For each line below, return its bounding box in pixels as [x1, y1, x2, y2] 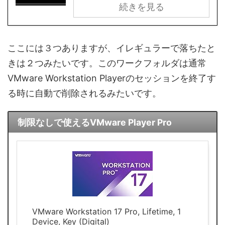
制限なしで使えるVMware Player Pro [17, 117, 172, 128]
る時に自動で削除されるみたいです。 [8, 87, 161, 98]
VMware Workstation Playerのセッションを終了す [8, 72, 216, 83]
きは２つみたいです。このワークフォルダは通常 [8, 57, 206, 68]
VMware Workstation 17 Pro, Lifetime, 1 [32, 206, 181, 217]
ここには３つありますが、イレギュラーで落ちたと [8, 42, 215, 53]
